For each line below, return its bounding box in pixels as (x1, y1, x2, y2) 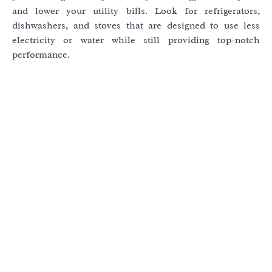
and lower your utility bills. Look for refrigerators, (12, 5, 260, 18)
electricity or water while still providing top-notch (12, 34, 260, 47)
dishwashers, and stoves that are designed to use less (12, 19, 260, 32)
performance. (12, 49, 70, 61)
